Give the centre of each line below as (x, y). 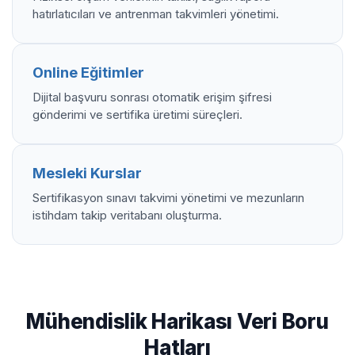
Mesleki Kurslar (87, 173)
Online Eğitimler (88, 72)
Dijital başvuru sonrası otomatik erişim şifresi (152, 97)
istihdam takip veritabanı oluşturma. (127, 215)
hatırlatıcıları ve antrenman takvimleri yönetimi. (156, 13)
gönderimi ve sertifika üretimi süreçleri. (137, 114)
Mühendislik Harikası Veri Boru (177, 321)
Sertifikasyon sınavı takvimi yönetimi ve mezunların (168, 197)
